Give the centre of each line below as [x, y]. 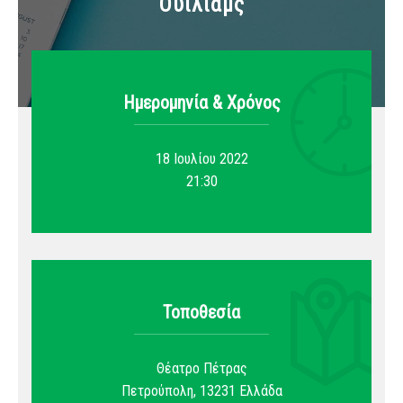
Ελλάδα [260, 391]
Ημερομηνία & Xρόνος [201, 103]
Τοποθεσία [201, 313]
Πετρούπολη [157, 391]
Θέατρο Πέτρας [201, 369]
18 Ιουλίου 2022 [201, 159]
